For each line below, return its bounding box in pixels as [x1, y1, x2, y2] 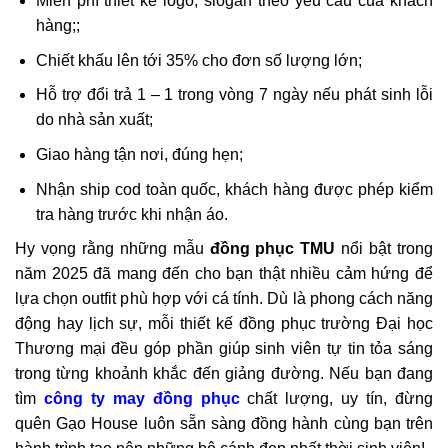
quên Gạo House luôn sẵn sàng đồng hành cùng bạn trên [15, 415, 433, 433]
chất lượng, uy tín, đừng [239, 390, 434, 408]
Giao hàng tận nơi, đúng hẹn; [35, 145, 243, 163]
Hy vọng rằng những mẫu [15, 240, 210, 258]
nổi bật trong [335, 240, 434, 258]
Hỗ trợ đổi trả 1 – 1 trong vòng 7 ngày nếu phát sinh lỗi [35, 86, 433, 104]
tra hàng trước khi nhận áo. [35, 205, 228, 223]
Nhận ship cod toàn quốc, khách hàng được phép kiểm [35, 180, 433, 198]
